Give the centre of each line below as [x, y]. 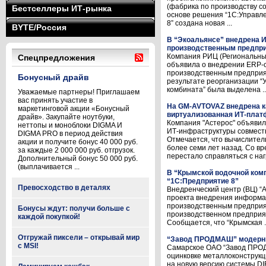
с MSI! [28, 246]
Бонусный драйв [53, 77]
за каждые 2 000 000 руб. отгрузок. [76, 150]
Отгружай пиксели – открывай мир [79, 237]
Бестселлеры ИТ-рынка [62, 8]
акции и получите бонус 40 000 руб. [78, 142]
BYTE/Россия [39, 27]
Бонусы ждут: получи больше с [74, 208]
